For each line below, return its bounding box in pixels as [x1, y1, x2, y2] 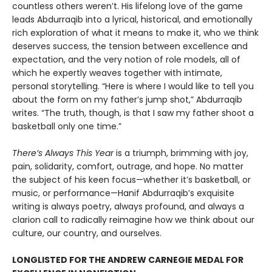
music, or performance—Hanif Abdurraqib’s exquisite [12, 187, 234, 200]
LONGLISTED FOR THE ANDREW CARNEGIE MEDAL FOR [12, 254, 243, 267]
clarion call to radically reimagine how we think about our [12, 214, 254, 226]
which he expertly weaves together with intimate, [12, 67, 222, 80]
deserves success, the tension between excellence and [12, 40, 248, 53]
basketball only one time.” [12, 120, 121, 133]
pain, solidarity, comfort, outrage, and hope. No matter [12, 160, 243, 173]
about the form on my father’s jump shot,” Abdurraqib [12, 93, 242, 106]
